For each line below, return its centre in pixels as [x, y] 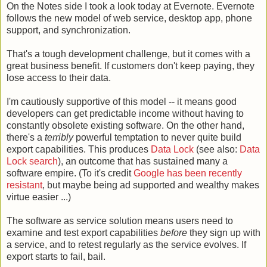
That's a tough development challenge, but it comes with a [128, 54]
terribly [59, 137]
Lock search [32, 161]
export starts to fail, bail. [56, 256]
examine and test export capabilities [83, 232]
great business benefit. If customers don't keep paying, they [131, 66]
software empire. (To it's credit [70, 173]
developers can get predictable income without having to [125, 113]
